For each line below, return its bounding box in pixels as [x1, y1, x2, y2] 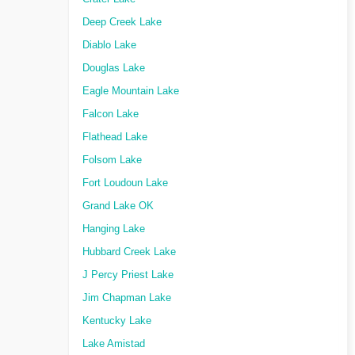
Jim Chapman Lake [82, 292, 171, 303]
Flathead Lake [82, 132, 147, 143]
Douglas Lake [82, 63, 145, 74]
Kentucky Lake [82, 315, 151, 326]
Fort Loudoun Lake [82, 177, 168, 189]
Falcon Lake [82, 109, 139, 120]
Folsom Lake [82, 155, 142, 166]
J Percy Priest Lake [82, 269, 174, 281]
